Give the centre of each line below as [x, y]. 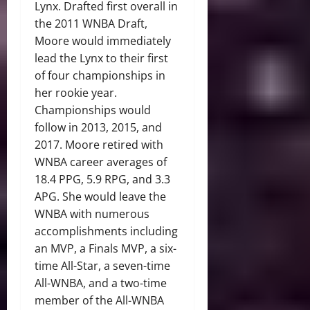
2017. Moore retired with [99, 145]
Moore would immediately [103, 41]
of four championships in [100, 76]
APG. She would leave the [100, 197]
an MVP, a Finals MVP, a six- [106, 249]
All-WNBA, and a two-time [101, 283]
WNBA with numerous [92, 214]
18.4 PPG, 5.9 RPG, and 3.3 [102, 180]
